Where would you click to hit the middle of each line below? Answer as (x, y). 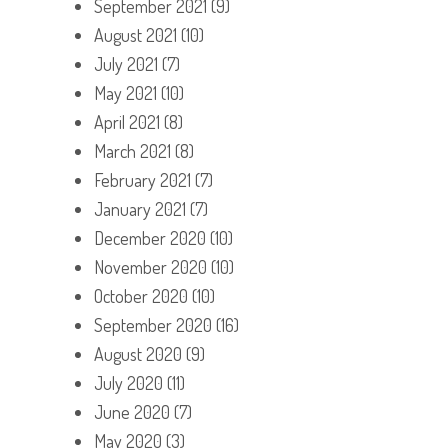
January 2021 (140, 208)
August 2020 (138, 353)
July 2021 (126, 63)
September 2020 (153, 324)
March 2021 (132, 150)
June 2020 (132, 411)
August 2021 (135, 34)
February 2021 (142, 179)
